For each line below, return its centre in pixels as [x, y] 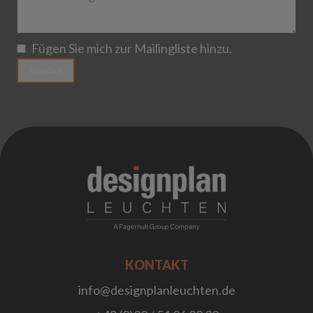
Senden [46, 70]
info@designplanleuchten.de [156, 290]
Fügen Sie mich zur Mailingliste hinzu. [132, 48]
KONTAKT [156, 264]
